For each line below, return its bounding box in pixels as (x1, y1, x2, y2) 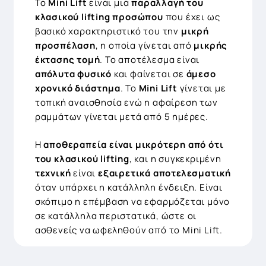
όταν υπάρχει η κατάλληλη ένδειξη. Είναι (34, 180, 223, 194)
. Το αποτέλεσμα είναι (100, 53, 200, 66)
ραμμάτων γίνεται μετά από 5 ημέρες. (34, 110, 208, 123)
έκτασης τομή (34, 53, 100, 66)
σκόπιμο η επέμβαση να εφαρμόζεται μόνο (34, 195, 230, 208)
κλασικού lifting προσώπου (34, 11, 163, 24)
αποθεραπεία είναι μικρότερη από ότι (43, 138, 224, 151)
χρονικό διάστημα (34, 82, 121, 95)
